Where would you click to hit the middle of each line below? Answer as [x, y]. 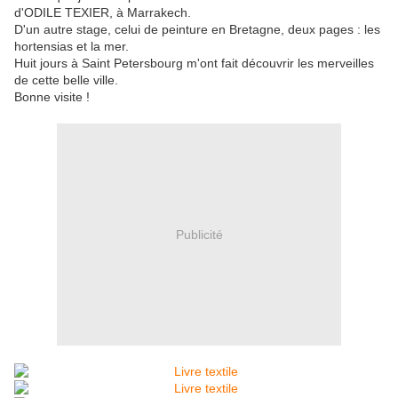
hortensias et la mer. [72, 47]
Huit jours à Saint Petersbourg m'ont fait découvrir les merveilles [194, 64]
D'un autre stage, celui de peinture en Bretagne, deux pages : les [197, 30]
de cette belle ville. [66, 80]
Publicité [199, 234]
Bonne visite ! [52, 97]
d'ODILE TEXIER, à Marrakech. [103, 13]
